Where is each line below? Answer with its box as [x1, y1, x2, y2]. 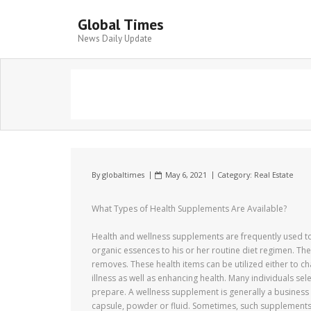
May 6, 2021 [165, 169, 207, 180]
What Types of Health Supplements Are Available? [92, 203, 287, 215]
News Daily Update [78, 33, 152, 44]
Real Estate [254, 169, 294, 180]
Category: [217, 169, 254, 180]
